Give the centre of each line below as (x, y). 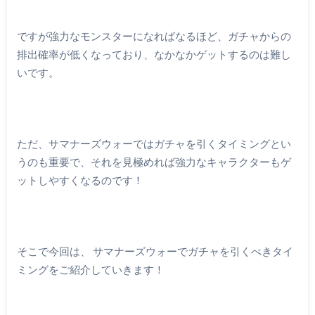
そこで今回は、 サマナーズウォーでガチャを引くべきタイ (155, 251)
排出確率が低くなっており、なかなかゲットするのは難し (154, 54)
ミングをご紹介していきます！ (90, 269)
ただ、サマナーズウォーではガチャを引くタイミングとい (154, 143)
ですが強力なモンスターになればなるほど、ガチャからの (154, 36)
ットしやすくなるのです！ (80, 180)
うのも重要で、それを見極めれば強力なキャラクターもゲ (154, 161)
